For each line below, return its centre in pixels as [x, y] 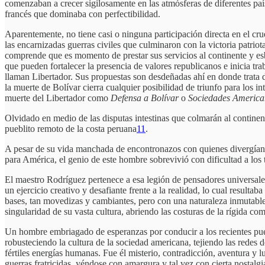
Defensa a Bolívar [146, 98]
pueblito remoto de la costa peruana [71, 129]
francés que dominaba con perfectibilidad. [83, 14]
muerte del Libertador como [58, 98]
